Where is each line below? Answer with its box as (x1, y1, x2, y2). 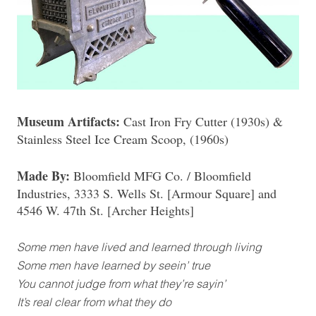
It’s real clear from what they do (17, 294, 171, 309)
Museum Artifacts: (17, 111, 120, 130)
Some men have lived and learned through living (17, 239, 262, 254)
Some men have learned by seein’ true (17, 257, 210, 272)
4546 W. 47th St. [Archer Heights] (17, 201, 194, 219)
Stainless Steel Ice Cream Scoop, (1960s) (17, 130, 229, 147)
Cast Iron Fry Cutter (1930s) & (120, 112, 283, 130)
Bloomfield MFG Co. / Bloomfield (70, 166, 251, 184)
